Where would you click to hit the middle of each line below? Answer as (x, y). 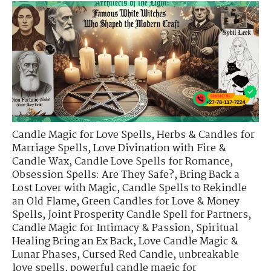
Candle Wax (41, 162)
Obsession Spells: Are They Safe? (93, 175)
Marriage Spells (50, 148)
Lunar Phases (44, 255)
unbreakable (209, 255)
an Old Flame (44, 201)
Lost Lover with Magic (64, 188)
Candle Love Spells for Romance (152, 162)
